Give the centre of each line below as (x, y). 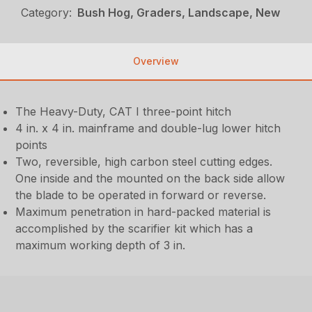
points (32, 145)
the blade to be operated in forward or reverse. (141, 195)
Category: (47, 13)
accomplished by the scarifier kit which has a (134, 229)
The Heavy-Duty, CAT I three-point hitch (124, 112)
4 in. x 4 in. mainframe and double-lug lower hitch (148, 128)
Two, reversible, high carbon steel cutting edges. (144, 162)
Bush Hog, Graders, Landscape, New (179, 13)
